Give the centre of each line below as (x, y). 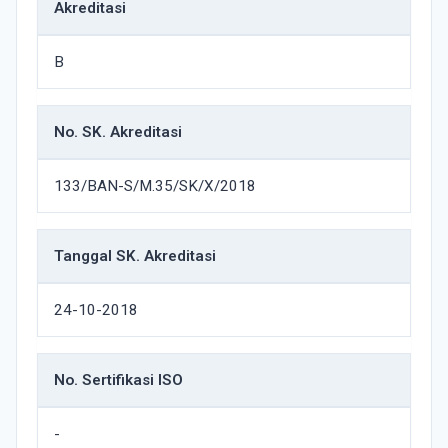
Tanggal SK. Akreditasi (135, 256)
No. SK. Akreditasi (118, 132)
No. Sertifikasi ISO (118, 380)
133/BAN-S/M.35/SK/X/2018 (155, 186)
